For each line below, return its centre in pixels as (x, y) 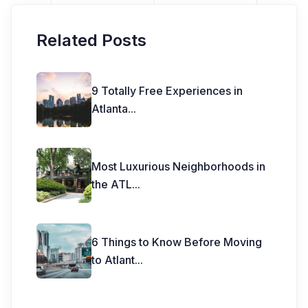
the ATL (112, 184)
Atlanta (110, 109)
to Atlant (113, 260)
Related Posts (91, 40)
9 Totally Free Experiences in (167, 91)
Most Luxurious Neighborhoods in (178, 166)
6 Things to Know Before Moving (177, 242)
